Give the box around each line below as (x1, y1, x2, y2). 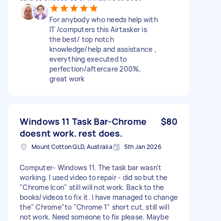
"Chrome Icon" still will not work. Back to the (20, 182, 164, 192)
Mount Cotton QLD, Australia (32, 142, 112, 151)
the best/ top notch (49, 34, 114, 44)
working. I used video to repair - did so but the (20, 172, 167, 182)
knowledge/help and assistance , (49, 44, 156, 54)
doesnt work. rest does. (20, 127, 123, 139)
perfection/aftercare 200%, (49, 64, 142, 74)
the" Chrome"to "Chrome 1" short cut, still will (20, 202, 169, 212)
